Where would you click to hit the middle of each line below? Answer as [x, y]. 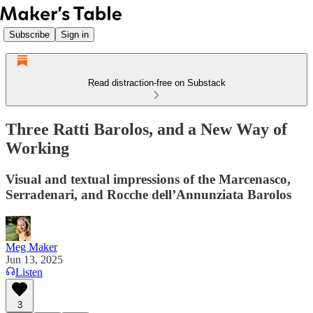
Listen [29, 272]
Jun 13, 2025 [34, 259]
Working [37, 148]
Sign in [75, 34]
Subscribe [29, 34]
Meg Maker [31, 247]
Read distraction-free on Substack [156, 83]
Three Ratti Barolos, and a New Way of [146, 129]
